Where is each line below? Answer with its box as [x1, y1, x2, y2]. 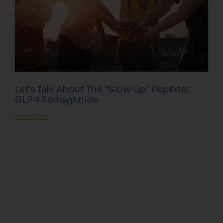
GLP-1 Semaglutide [15, 93, 99, 106]
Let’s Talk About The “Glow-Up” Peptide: [15, 82, 189, 96]
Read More [15, 111, 48, 121]
